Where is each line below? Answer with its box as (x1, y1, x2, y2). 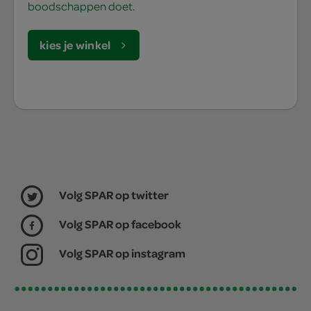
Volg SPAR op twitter (59, 187, 169, 203)
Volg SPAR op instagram (59, 245, 185, 261)
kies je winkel (40, 37, 111, 53)
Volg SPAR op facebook (59, 216, 181, 232)
